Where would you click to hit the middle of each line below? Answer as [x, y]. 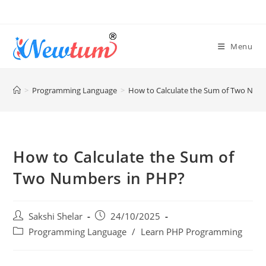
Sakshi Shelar [56, 236]
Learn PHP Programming [192, 251]
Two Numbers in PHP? [99, 198]
